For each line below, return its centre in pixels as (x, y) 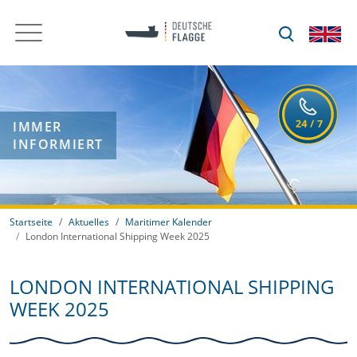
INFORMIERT (58, 144)
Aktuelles (89, 222)
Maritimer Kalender (169, 222)
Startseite (31, 222)
